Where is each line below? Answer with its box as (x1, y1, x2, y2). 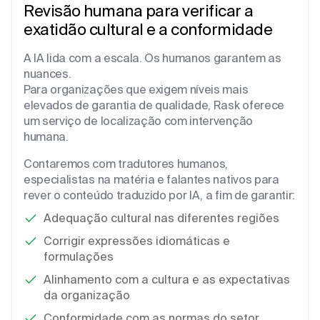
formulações (44, 249, 114, 263)
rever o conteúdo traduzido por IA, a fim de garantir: (24, 188, 296, 201)
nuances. (24, 66, 71, 80)
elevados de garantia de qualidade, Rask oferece (24, 98, 284, 111)
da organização (44, 288, 130, 301)
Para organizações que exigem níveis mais (24, 82, 249, 96)
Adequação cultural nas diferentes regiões (44, 211, 279, 224)
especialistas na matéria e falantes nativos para (24, 172, 279, 186)
